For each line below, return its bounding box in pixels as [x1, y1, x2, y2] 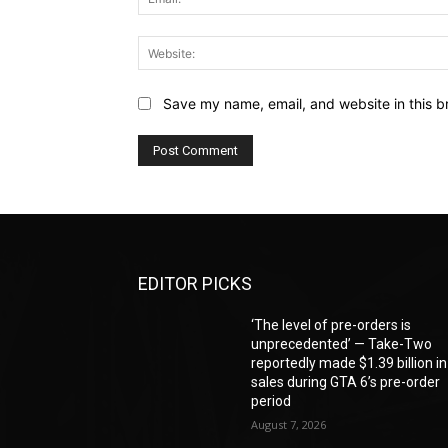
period [251, 392, 292, 409]
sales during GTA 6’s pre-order [251, 373, 441, 390]
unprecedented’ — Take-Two [251, 335, 433, 352]
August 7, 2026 [251, 416, 327, 432]
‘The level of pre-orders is [251, 316, 412, 333]
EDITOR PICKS [138, 272, 252, 294]
